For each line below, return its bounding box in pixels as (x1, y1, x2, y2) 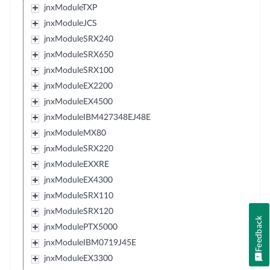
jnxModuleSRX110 (43, 192, 113, 200)
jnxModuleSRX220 (43, 145, 113, 153)
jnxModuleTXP (43, 4, 97, 12)
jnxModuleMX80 (43, 129, 106, 137)
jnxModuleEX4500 (43, 98, 113, 106)
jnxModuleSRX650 (43, 51, 113, 59)
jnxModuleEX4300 (43, 176, 113, 184)
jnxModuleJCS (43, 19, 97, 28)
